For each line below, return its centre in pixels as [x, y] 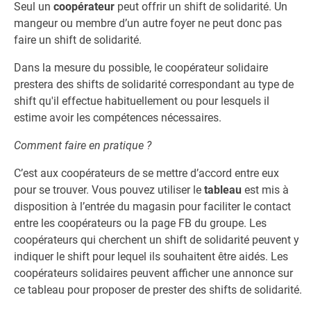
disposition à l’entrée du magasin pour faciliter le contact [152, 207]
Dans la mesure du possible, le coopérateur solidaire [141, 68]
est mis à [267, 190]
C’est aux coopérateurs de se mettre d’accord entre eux [146, 173]
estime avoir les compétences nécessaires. [118, 118]
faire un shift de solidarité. [78, 40]
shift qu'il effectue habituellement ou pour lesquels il [142, 101]
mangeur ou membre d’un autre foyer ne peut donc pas [148, 23]
